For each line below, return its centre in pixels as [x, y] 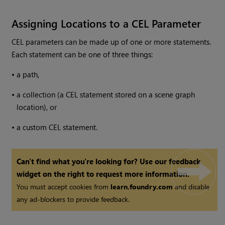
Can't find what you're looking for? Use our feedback [109, 161]
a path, [28, 74]
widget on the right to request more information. [103, 174]
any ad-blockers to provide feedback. [73, 199]
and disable [191, 186]
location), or [37, 107]
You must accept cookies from [64, 186]
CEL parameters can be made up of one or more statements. [111, 41]
